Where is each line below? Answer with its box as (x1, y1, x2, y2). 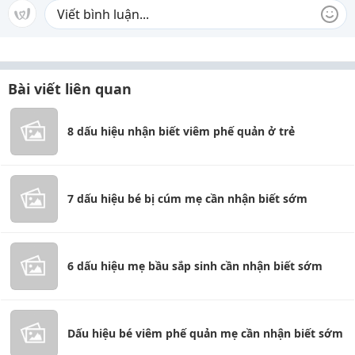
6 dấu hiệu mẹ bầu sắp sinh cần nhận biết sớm (67, 258, 323, 273)
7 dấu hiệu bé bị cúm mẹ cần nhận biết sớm (67, 191, 307, 206)
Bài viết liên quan (8, 79, 132, 98)
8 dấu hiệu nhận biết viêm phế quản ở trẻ (67, 124, 295, 139)
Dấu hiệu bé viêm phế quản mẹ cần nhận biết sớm (67, 326, 343, 341)
